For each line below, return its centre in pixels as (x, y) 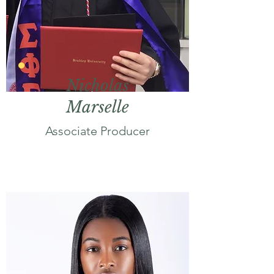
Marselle (98, 107)
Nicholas (98, 86)
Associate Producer (98, 131)
